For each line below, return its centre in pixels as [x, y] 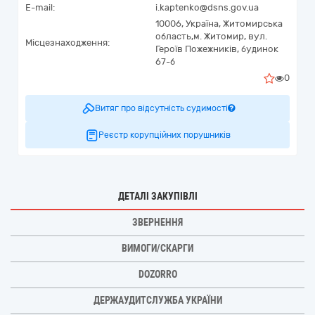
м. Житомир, [220, 36]
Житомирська [253, 24]
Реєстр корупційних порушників [165, 135]
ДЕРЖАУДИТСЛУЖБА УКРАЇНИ [157, 300]
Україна [202, 24]
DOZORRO [157, 274]
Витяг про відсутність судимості [161, 108]
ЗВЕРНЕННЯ [157, 222]
